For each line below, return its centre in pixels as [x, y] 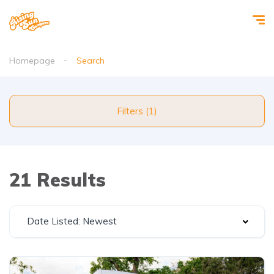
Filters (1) [151, 111]
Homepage [32, 61]
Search [91, 61]
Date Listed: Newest [72, 221]
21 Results [57, 180]
